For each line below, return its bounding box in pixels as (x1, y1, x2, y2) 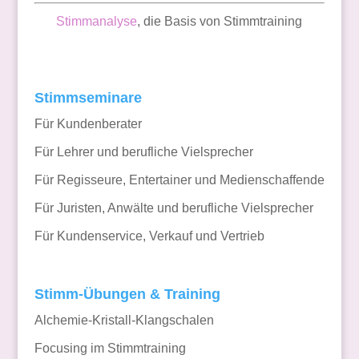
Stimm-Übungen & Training (34, 285, 220, 302)
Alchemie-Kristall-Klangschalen (34, 313, 214, 327)
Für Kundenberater (34, 117, 142, 131)
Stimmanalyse (56, 14, 138, 28)
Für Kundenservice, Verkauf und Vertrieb (34, 229, 264, 243)
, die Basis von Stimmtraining (137, 14, 303, 28)
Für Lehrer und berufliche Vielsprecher (34, 145, 253, 159)
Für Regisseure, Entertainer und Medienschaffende (34, 173, 325, 187)
